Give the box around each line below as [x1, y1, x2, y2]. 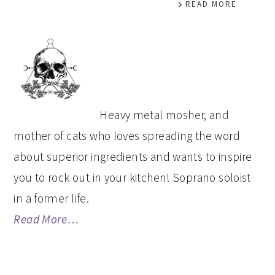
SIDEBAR [13, 61, 91, 83]
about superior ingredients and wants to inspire [14, 149, 252, 164]
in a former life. [14, 191, 89, 206]
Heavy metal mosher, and [99, 107, 230, 122]
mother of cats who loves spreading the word [14, 128, 240, 143]
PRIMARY [13, 34, 96, 56]
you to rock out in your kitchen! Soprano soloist [14, 170, 251, 185]
